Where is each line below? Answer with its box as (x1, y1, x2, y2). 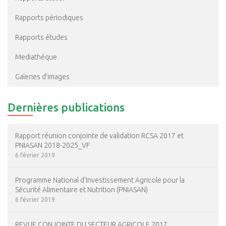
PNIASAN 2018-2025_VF (15, 141, 90, 149)
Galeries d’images (15, 73, 70, 81)
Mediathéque (15, 53, 57, 61)
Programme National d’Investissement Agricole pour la (15, 176, 185, 184)
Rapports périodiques (15, 14, 83, 22)
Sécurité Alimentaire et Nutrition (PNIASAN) (15, 186, 148, 194)
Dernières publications (8, 101, 125, 114)
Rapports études (15, 33, 68, 41)
